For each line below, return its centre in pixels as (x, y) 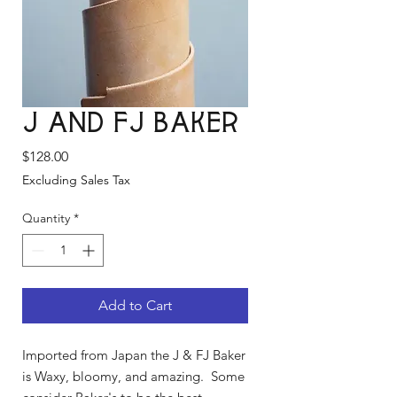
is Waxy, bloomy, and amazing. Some (133, 376)
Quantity (46, 218)
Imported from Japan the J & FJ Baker (134, 354)
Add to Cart (135, 305)
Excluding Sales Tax (76, 179)
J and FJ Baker (130, 124)
